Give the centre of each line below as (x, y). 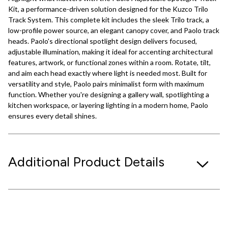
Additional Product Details (87, 161)
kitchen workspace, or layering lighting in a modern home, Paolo (108, 105)
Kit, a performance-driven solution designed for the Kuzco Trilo (108, 9)
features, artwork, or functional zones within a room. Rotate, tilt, (109, 62)
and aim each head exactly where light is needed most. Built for (108, 73)
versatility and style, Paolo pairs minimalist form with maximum (106, 83)
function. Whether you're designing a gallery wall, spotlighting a (109, 94)
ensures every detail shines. (52, 116)
